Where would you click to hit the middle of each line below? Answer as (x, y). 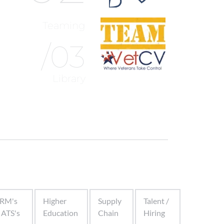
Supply (110, 201)
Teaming (64, 25)
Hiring (154, 213)
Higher (54, 201)
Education (60, 213)
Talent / (156, 201)
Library (69, 78)
